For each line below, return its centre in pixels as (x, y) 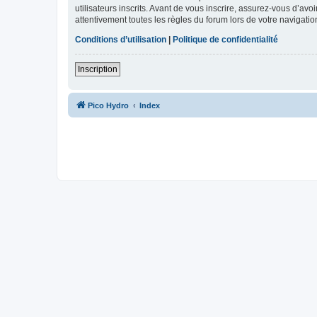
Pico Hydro (108, 106)
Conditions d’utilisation (121, 40)
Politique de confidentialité (225, 40)
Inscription (98, 70)
